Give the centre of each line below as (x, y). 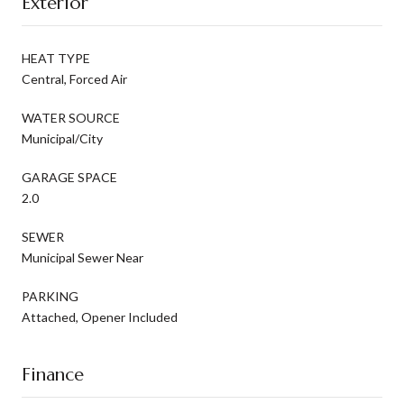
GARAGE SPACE (69, 177)
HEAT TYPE (56, 58)
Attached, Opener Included (100, 317)
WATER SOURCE (71, 117)
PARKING (50, 296)
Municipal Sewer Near (83, 257)
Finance (53, 374)
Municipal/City (62, 138)
